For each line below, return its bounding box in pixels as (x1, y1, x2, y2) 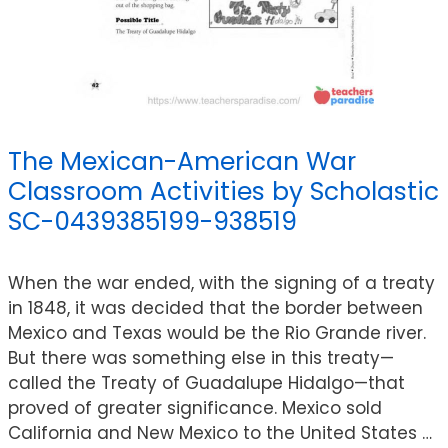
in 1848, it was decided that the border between (8, 295, 423, 320)
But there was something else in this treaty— (8, 345, 394, 370)
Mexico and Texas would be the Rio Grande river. (8, 320, 426, 345)
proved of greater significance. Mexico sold (8, 395, 382, 420)
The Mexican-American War (8, 143, 356, 179)
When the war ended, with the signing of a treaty (8, 270, 435, 295)
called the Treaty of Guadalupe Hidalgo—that (8, 370, 405, 395)
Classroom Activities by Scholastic (8, 173, 439, 209)
